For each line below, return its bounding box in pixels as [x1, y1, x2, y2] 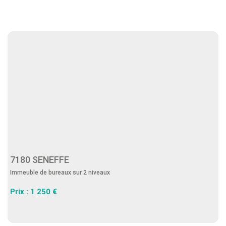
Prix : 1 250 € [10, 187, 57, 196]
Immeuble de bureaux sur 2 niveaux [10, 169, 110, 176]
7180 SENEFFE [10, 154, 73, 165]
